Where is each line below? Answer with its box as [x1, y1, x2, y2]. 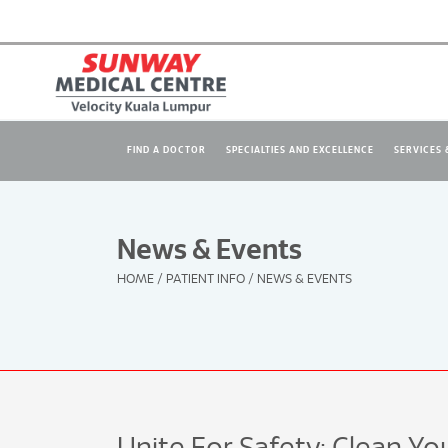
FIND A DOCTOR [127, 145, 206, 155]
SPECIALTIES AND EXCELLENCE [226, 145, 374, 155]
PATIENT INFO [166, 272, 245, 286]
